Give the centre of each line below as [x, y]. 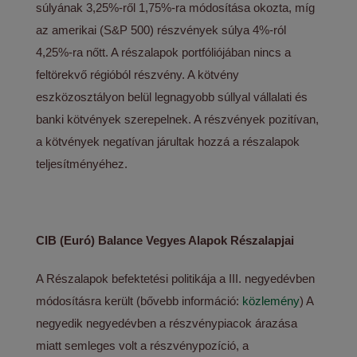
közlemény [271, 301]
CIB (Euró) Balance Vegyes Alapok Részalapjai [165, 240]
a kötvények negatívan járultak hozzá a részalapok [168, 141]
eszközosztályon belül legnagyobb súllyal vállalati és [172, 97]
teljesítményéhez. [82, 164]
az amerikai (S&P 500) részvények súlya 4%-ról [161, 30]
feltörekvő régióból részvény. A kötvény [138, 75]
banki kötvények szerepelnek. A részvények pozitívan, [178, 119]
